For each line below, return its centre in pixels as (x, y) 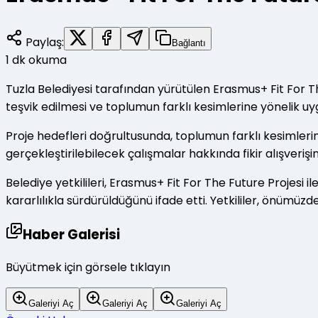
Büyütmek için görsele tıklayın (88, 268)
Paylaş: (43, 42)
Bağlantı (189, 43)
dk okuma (39, 60)
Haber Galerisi (71, 235)
